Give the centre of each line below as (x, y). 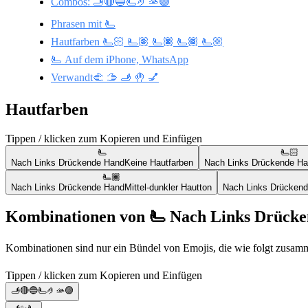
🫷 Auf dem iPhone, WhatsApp (120, 59)
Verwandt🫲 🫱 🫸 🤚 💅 (105, 77)
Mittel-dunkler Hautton (168, 187)
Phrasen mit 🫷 (83, 23)
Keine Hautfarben (159, 162)
